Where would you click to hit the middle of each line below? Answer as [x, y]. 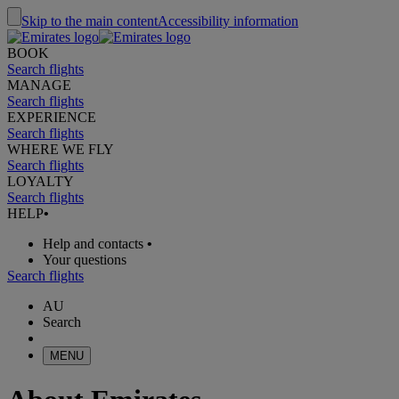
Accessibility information [228, 21]
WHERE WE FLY [61, 149]
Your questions [85, 260]
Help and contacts [93, 244]
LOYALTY [41, 181]
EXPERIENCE [52, 117]
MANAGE [39, 85]
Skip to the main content [90, 21]
